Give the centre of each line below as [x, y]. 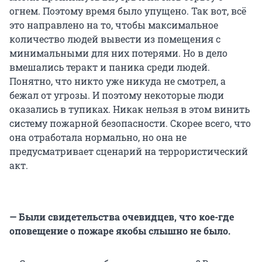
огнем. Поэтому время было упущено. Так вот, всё [128, 11]
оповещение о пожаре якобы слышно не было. [120, 231]
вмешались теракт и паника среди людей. [110, 67]
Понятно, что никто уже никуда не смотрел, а [118, 81]
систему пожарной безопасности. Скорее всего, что [130, 123]
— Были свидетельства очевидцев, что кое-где [122, 217]
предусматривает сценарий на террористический [129, 151]
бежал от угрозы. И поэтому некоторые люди [117, 95]
